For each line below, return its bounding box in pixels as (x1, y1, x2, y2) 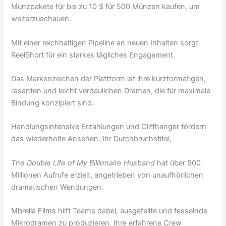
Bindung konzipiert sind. (11, 98, 94, 107)
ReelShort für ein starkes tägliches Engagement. (11, 50, 176, 60)
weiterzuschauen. (11, 14, 72, 24)
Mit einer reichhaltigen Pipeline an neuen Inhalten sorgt (11, 38, 199, 47)
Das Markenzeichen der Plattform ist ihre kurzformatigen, (11, 74, 206, 83)
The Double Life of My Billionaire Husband (11, 158, 155, 167)
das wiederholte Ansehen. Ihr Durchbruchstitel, (11, 134, 172, 144)
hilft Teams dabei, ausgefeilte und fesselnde (56, 206, 208, 215)
